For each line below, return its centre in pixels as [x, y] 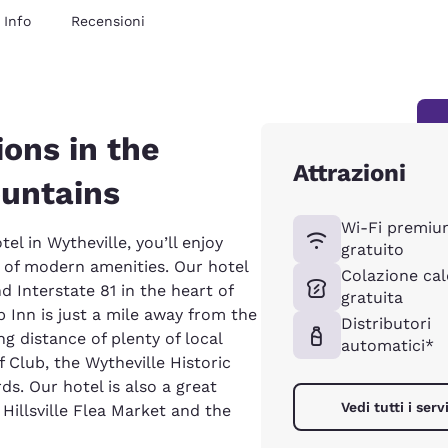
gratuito [372, 249]
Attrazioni [349, 172]
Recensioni [108, 20]
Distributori [385, 323]
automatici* [387, 345]
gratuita [371, 297]
